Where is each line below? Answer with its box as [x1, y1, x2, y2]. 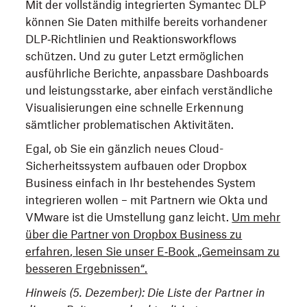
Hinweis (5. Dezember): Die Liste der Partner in [25, 286, 266, 299]
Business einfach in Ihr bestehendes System [25, 176, 256, 190]
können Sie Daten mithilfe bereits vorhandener [25, 15, 268, 29]
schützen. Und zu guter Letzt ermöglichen [25, 49, 245, 63]
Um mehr [232, 210, 281, 224]
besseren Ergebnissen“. [25, 262, 148, 275]
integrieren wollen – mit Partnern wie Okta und [25, 193, 269, 207]
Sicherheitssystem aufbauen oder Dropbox [25, 159, 247, 173]
